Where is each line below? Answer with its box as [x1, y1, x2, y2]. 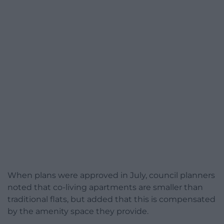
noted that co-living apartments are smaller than [7, 182, 203, 192]
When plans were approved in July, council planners [7, 170, 215, 180]
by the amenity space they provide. [7, 206, 148, 216]
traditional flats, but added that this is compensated [7, 194, 215, 204]
